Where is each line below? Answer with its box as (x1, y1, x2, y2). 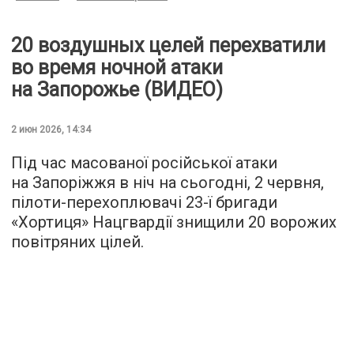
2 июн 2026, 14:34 (11, 123, 91, 135)
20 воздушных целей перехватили (11, 33, 326, 57)
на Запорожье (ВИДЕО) (11, 77, 223, 101)
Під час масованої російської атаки (11, 153, 277, 172)
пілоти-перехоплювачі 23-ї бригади (11, 192, 277, 212)
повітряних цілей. (11, 232, 144, 251)
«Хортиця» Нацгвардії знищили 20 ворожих (11, 212, 337, 232)
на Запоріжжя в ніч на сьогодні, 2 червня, (11, 172, 324, 192)
